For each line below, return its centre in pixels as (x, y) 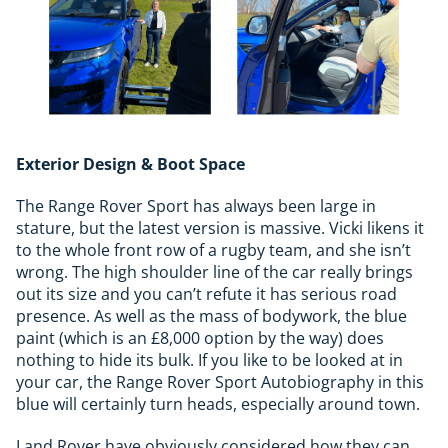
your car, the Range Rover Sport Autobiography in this (220, 381)
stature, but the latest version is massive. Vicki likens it (220, 227)
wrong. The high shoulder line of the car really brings (214, 271)
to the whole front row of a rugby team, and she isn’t (213, 249)
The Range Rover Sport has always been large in (196, 205)
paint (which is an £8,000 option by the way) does (200, 337)
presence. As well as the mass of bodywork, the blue (211, 315)
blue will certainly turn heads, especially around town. (218, 403)
